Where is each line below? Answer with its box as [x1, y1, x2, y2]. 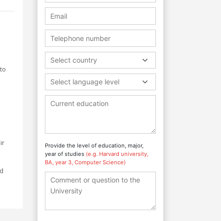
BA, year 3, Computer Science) [45, 158, 126, 166]
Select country [50, 55, 97, 64]
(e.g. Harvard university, [86, 150, 148, 157]
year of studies [45, 150, 86, 157]
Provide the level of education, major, [45, 142, 144, 149]
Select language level [50, 77, 119, 86]
